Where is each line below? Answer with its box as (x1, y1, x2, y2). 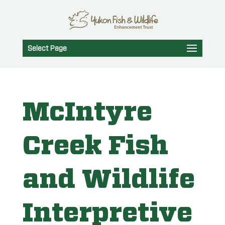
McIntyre (22, 99, 152, 126)
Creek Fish (22, 133, 168, 159)
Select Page (27, 45, 67, 52)
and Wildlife (22, 166, 195, 193)
